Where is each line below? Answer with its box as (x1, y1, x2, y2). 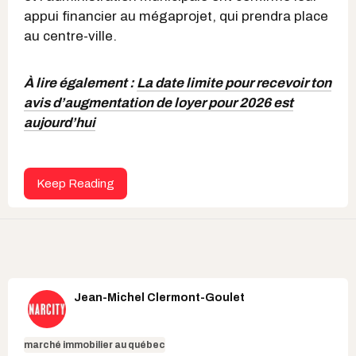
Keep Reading (37, 176, 114, 190)
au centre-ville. (24, 28, 117, 44)
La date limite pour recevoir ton (137, 75, 331, 91)
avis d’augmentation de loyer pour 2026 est (24, 95, 293, 110)
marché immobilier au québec (24, 339, 165, 350)
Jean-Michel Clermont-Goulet (74, 291, 245, 304)
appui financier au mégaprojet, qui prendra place (24, 8, 328, 24)
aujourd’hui (24, 114, 95, 130)
